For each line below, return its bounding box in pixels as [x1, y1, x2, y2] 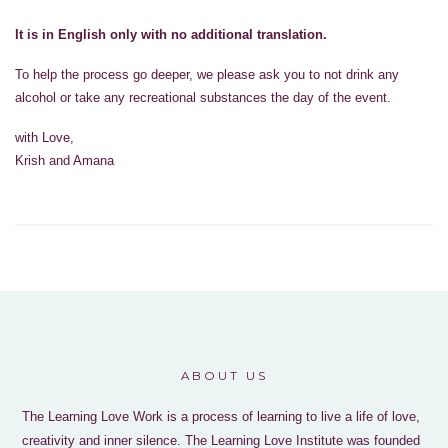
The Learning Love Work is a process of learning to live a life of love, [22, 408, 421, 424]
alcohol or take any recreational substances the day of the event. [15, 89, 391, 105]
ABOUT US [180, 368, 268, 383]
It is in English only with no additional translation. [15, 26, 327, 42]
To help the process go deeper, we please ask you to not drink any [15, 66, 399, 82]
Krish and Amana [15, 152, 114, 168]
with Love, [15, 129, 74, 145]
